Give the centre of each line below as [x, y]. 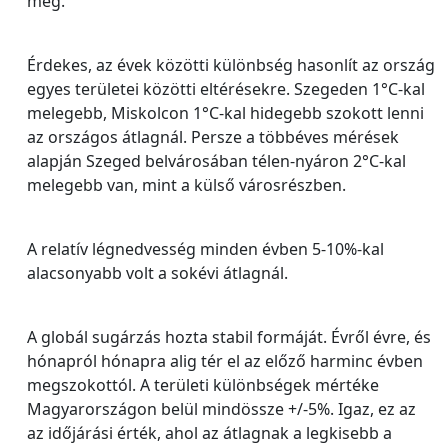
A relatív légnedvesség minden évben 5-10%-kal [205, 249]
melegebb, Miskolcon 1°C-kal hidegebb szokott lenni [225, 113]
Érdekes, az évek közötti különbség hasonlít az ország [231, 65]
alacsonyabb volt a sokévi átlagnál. [157, 273]
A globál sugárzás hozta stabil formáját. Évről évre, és [229, 337]
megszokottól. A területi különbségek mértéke [203, 385]
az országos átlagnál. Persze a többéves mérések [213, 137]
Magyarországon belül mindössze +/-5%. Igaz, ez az [221, 409]
